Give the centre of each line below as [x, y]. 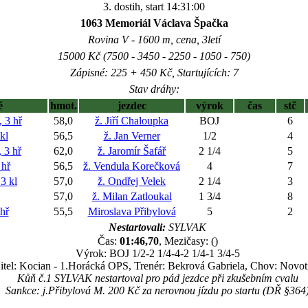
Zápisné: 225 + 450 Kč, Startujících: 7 [154, 73]
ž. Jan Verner [132, 136]
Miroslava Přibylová [132, 211]
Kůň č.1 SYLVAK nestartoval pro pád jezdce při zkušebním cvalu [157, 278]
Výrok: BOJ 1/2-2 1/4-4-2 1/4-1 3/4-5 [157, 253]
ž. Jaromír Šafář [132, 151]
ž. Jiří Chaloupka [132, 121]
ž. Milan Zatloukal [132, 196]
